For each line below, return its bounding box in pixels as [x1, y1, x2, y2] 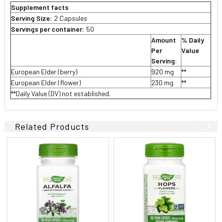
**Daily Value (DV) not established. [11, 89, 111, 98]
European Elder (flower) [11, 78, 81, 87]
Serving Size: [11, 13, 53, 22]
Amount [151, 35, 176, 44]
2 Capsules [54, 13, 88, 22]
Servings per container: [11, 24, 85, 33]
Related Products [15, 120, 90, 132]
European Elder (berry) [11, 67, 78, 76]
